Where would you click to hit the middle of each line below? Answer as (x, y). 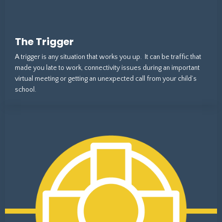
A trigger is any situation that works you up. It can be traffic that (108, 57)
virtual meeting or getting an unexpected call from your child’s (106, 79)
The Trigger (44, 42)
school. (26, 90)
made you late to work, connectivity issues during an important (107, 68)
